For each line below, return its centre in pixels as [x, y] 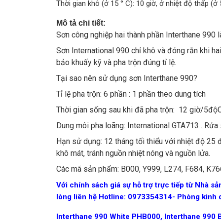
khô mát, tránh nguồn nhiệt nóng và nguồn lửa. [133, 153]
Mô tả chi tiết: [81, 23]
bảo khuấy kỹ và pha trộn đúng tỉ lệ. [116, 62]
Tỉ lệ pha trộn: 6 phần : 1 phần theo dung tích [131, 94]
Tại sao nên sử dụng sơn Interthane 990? [127, 78]
